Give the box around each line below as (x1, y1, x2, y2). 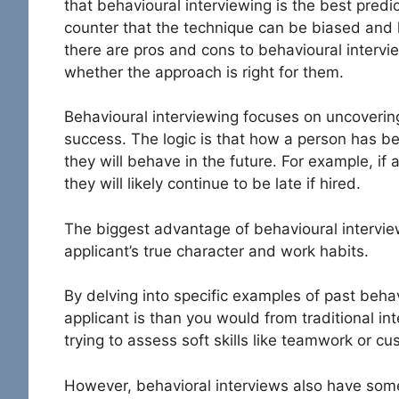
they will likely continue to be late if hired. (64, 175, 361, 193)
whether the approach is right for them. (64, 62, 344, 81)
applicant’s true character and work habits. (64, 241, 373, 260)
